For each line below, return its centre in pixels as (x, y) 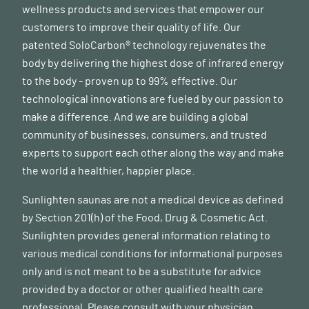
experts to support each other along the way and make (153, 153)
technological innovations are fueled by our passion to (153, 100)
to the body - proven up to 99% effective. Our (130, 82)
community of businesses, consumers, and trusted (144, 136)
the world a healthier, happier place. (108, 171)
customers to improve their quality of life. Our (131, 28)
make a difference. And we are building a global (135, 118)
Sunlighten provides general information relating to (146, 236)
